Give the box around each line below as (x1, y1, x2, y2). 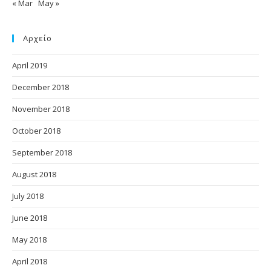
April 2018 (12, 255, 47, 267)
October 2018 (12, 125, 60, 136)
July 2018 (12, 190, 44, 201)
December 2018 (12, 81, 69, 93)
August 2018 (12, 168, 56, 180)
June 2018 (12, 212, 47, 223)
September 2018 (12, 146, 72, 158)
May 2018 (12, 233, 47, 245)
